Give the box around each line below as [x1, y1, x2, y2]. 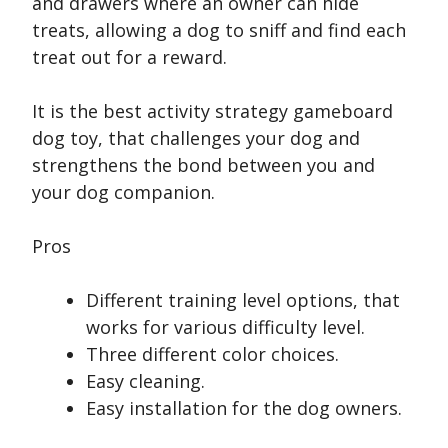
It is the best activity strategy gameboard [32, 99, 393, 124]
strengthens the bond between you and [32, 153, 375, 178]
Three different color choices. [86, 342, 339, 367]
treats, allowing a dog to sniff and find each [32, 18, 406, 43]
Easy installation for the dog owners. [86, 396, 402, 421]
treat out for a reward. [32, 45, 227, 70]
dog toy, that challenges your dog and [32, 126, 360, 151]
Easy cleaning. [86, 369, 205, 394]
